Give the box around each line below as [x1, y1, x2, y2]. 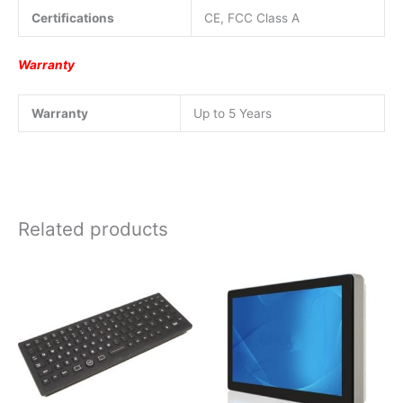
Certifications [31, 10, 114, 25]
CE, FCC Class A [203, 10, 300, 25]
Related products [18, 218, 168, 241]
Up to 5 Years [193, 105, 272, 121]
